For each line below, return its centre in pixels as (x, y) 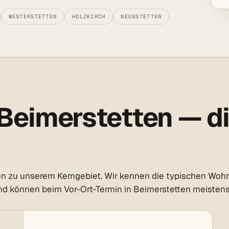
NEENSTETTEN (141, 17)
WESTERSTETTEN (33, 17)
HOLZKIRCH (89, 17)
